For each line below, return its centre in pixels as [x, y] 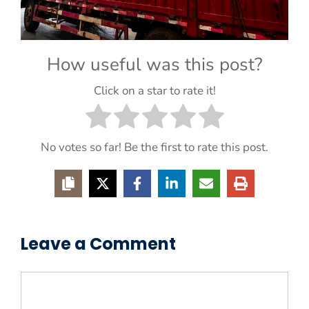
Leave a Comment [98, 243]
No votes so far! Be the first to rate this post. [154, 147]
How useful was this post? [154, 64]
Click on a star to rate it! [154, 90]
